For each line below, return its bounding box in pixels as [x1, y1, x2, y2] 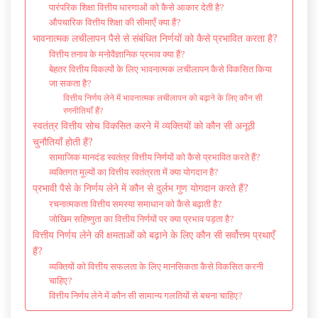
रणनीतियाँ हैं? [63, 104, 104, 116]
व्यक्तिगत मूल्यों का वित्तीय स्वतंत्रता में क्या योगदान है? [48, 165, 219, 178]
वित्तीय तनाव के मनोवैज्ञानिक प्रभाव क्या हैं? [48, 48, 185, 60]
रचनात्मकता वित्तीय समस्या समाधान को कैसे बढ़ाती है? [48, 197, 222, 210]
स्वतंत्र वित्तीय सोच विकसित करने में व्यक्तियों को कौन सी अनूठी [33, 118, 255, 132]
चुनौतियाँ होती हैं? [33, 134, 93, 148]
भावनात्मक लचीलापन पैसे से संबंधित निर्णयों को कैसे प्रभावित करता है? [33, 31, 278, 45]
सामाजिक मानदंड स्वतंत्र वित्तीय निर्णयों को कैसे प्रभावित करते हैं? [48, 150, 261, 163]
